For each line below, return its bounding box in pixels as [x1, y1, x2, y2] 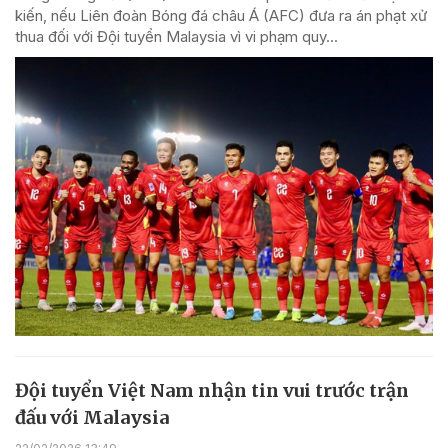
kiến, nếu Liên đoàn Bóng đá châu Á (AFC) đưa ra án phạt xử [15, 6, 427, 26]
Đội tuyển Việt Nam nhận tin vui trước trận [15, 378, 409, 402]
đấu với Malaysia [15, 405, 169, 429]
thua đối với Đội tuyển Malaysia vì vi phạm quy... [15, 27, 338, 47]
